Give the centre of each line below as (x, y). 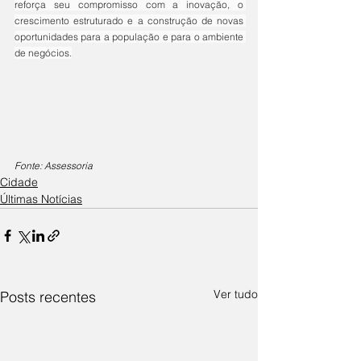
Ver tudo (236, 295)
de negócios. (43, 53)
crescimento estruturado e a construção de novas (129, 21)
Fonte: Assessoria (54, 166)
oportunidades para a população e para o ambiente (129, 37)
